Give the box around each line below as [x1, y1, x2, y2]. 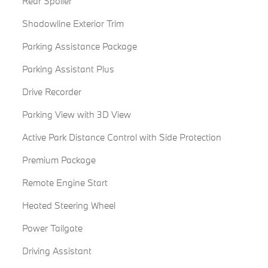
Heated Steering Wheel [22, 199, 115, 212]
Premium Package [22, 154, 96, 166]
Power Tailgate [22, 222, 83, 234]
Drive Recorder [22, 86, 81, 98]
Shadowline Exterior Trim [22, 17, 124, 30]
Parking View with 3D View [22, 108, 131, 121]
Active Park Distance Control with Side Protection [22, 131, 221, 144]
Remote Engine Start [22, 176, 108, 189]
